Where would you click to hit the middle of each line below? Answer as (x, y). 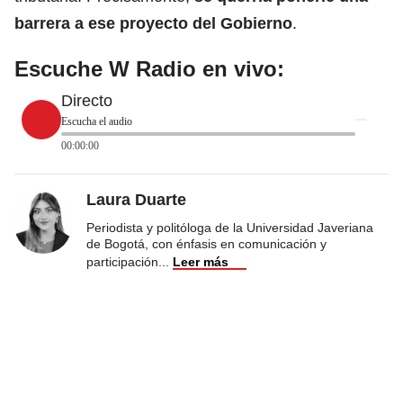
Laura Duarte (136, 199)
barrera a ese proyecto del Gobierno (153, 23)
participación (122, 261)
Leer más (201, 261)
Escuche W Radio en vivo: (149, 68)
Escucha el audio (97, 121)
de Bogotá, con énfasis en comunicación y (206, 243)
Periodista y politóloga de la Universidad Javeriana (230, 227)
